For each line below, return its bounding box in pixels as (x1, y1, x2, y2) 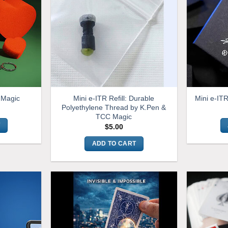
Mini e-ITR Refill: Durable (73, 94, 155, 102)
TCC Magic (96, 112, 132, 121)
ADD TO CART (92, 140, 136, 147)
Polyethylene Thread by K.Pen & (62, 103, 166, 111)
